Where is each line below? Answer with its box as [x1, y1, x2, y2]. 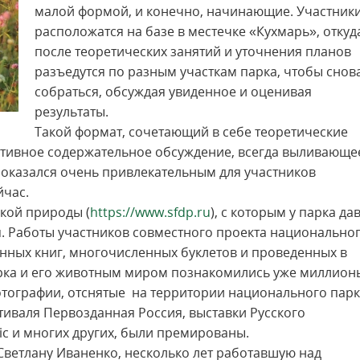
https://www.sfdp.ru [90, 203, 211, 221]
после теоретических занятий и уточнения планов [35, 43, 351, 60]
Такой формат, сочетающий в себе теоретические [35, 123, 348, 141]
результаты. [35, 103, 112, 121]
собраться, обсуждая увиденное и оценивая [35, 83, 312, 100]
